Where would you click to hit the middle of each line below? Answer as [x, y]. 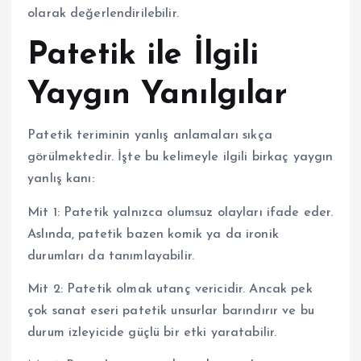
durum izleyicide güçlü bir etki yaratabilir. [152, 332]
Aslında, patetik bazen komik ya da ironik [153, 234]
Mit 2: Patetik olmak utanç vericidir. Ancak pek [170, 289]
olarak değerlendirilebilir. [103, 14]
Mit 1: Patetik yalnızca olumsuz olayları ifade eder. [180, 212]
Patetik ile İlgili [143, 56]
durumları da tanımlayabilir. [111, 256]
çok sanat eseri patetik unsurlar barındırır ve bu [171, 311]
